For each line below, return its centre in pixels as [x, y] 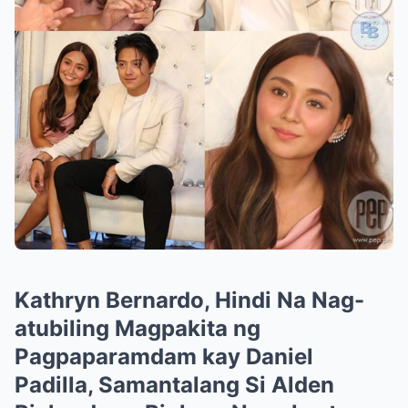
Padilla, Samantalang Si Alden [174, 384]
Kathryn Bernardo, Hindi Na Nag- [189, 300]
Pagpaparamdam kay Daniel [164, 356]
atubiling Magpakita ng [138, 328]
